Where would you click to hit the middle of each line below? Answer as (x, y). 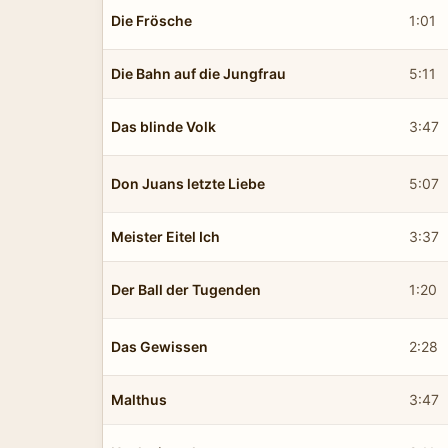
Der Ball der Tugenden (186, 289)
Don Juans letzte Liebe (188, 183)
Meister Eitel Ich (165, 236)
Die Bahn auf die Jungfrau (198, 73)
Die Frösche (151, 20)
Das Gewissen (159, 346)
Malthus (139, 399)
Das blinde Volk (163, 126)
